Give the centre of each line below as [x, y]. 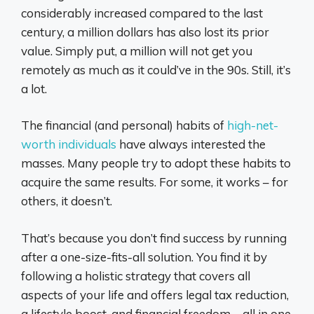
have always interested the [191, 144]
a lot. [34, 88]
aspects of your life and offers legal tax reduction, [155, 294]
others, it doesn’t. [67, 201]
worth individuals [69, 144]
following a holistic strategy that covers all [136, 275]
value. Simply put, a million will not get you [137, 50]
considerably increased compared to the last [142, 13]
